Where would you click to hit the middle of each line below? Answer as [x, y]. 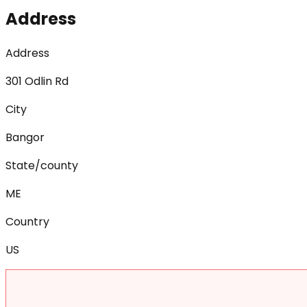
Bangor [25, 137]
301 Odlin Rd [37, 81]
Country [27, 221]
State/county [42, 165]
